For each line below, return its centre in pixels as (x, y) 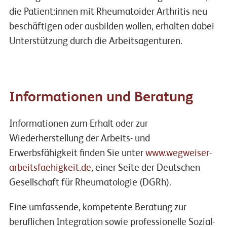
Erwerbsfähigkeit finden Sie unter (77, 154)
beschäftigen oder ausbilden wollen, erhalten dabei (111, 27)
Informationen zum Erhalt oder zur (78, 124)
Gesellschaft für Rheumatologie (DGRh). (90, 183)
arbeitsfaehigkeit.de (50, 168)
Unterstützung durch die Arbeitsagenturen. (96, 42)
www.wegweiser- (178, 154)
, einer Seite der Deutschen (145, 168)
